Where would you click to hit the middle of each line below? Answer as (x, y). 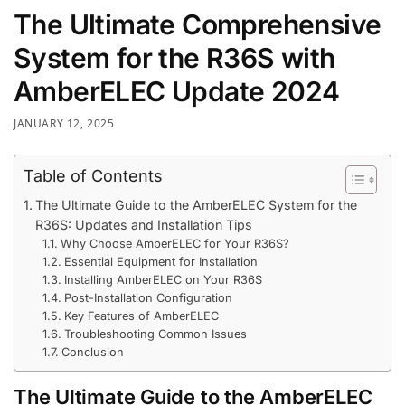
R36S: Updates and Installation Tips (143, 224)
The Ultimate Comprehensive (198, 24)
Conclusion (92, 352)
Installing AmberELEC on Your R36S (163, 279)
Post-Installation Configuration (148, 297)
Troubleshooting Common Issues (155, 334)
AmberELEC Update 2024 (177, 91)
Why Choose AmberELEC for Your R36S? (174, 243)
